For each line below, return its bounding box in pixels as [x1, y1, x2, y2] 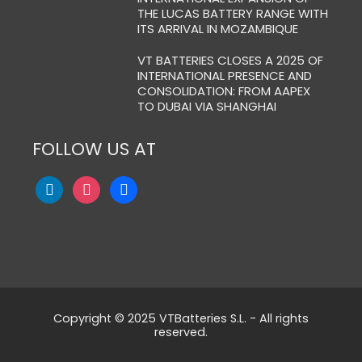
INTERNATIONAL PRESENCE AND [137, 67, 313, 84]
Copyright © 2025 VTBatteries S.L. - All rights [53, 310, 309, 326]
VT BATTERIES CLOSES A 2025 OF [137, 52, 324, 69]
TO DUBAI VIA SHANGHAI [137, 98, 277, 115]
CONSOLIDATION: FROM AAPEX [137, 82, 311, 99]
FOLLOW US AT [32, 137, 156, 162]
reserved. [154, 324, 208, 340]
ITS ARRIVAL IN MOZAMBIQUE [137, 20, 299, 37]
